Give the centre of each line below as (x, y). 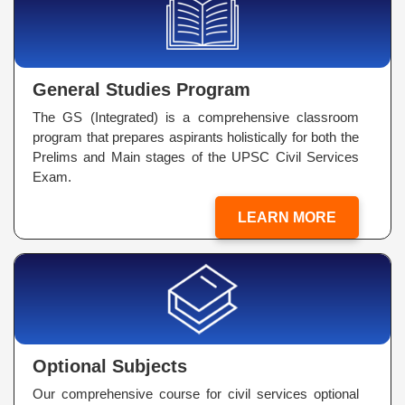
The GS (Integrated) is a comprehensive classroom (196, 118)
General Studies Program (141, 90)
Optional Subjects (110, 367)
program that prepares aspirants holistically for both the (196, 137)
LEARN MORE (287, 218)
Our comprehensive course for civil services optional (196, 394)
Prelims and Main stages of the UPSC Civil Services (196, 157)
